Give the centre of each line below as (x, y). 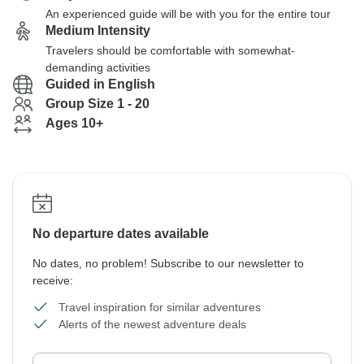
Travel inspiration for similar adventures (160, 307)
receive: (53, 280)
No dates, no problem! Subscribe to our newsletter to (168, 263)
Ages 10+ (74, 123)
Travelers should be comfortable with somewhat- (170, 50)
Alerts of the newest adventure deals (152, 324)
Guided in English (100, 84)
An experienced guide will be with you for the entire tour (188, 14)
